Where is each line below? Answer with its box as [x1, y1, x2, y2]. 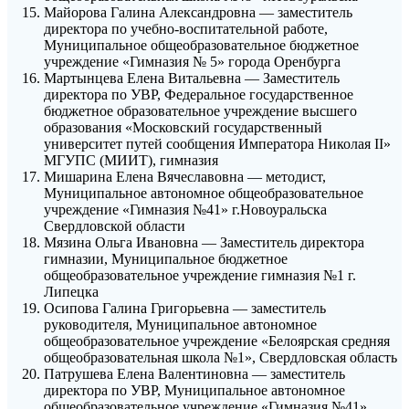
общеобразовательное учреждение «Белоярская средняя [44, 333, 390, 350]
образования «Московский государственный [44, 120, 322, 136]
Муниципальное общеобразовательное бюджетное [44, 37, 359, 54]
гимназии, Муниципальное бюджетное [44, 251, 288, 267]
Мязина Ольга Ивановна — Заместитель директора [44, 235, 364, 251]
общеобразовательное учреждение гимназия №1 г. [44, 267, 356, 284]
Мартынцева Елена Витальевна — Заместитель [44, 70, 340, 87]
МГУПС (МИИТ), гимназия [44, 152, 218, 169]
